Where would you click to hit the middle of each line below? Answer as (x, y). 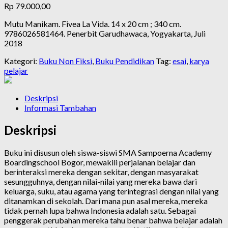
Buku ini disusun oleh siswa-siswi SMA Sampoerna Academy (108, 152)
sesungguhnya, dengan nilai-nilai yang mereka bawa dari (101, 181)
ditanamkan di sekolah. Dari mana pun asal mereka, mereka (106, 201)
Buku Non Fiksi (65, 61)
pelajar (16, 70)
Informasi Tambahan (60, 107)
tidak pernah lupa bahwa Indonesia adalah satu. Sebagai (100, 210)
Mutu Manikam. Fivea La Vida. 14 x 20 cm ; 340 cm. (93, 23)
